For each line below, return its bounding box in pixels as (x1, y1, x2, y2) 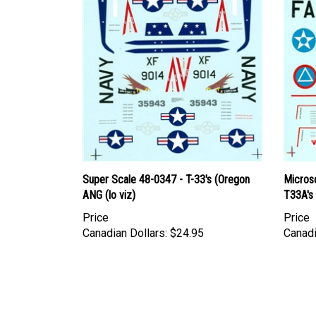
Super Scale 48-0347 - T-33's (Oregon (83, 173, 250, 186)
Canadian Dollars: (83, 226, 167, 240)
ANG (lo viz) (83, 188, 135, 202)
